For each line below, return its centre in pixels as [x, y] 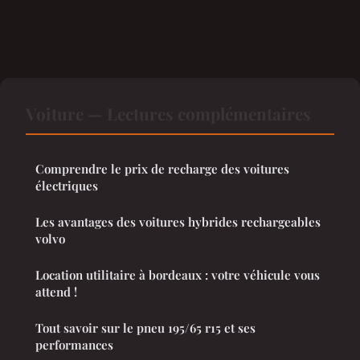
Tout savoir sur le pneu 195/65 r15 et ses [145, 328]
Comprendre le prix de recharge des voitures [162, 169]
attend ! [56, 292]
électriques [67, 186]
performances [74, 345]
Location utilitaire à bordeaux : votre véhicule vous [178, 275]
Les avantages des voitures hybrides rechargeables [178, 222]
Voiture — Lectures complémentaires [168, 114]
